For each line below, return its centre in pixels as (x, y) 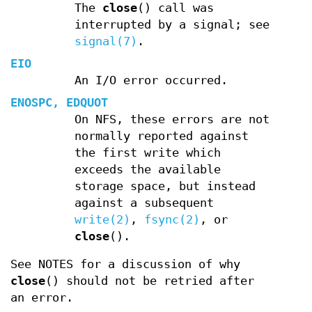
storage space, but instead (165, 186)
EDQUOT (87, 103)
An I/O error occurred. (151, 80)
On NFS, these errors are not (172, 119)
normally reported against (161, 136)
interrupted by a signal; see (172, 25)
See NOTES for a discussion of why (125, 264)
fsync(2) (172, 220)
